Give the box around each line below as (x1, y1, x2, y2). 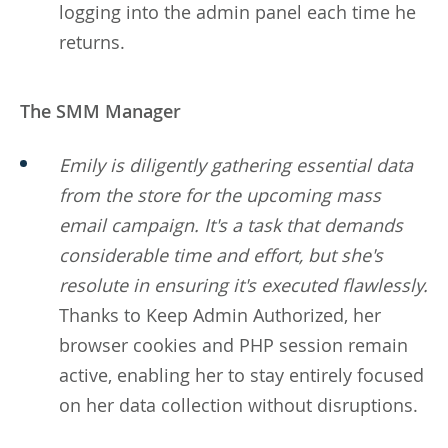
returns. (59, 29, 125, 54)
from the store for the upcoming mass (59, 182, 381, 207)
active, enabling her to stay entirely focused (59, 362, 424, 387)
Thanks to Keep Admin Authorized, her (59, 302, 381, 327)
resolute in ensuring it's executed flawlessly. (59, 272, 428, 297)
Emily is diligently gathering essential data (59, 152, 413, 177)
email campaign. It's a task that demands (59, 212, 403, 237)
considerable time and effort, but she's (59, 242, 383, 267)
